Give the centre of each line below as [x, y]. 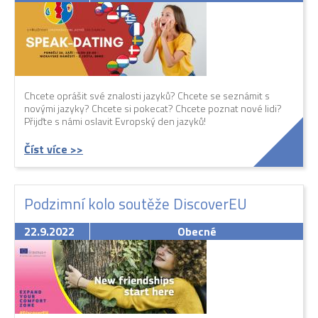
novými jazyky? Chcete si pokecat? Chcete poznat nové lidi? [153, 109]
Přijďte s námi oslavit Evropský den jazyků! [115, 121]
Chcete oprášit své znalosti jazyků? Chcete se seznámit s [147, 96]
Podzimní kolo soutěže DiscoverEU [136, 204]
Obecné [197, 232]
